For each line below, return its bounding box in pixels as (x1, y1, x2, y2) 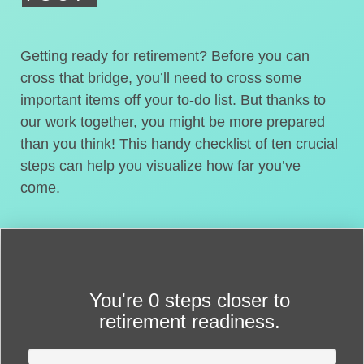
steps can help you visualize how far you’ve (20, 158, 301, 174)
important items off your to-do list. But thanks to (20, 92, 326, 108)
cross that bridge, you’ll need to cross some (20, 70, 301, 86)
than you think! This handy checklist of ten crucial (20, 136, 338, 152)
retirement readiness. (98, 310, 280, 332)
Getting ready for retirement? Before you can (20, 48, 310, 64)
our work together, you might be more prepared (20, 114, 325, 130)
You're (89, 289, 149, 311)
